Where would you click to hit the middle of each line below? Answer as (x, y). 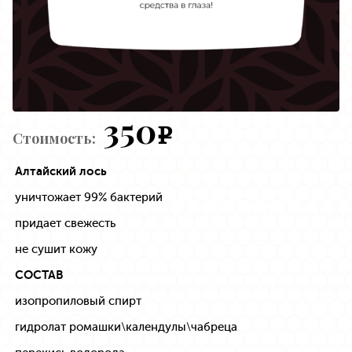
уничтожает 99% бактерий (89, 197)
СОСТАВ (39, 275)
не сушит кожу (56, 249)
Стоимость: (54, 138)
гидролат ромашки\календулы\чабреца (126, 326)
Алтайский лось (61, 171)
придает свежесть (65, 223)
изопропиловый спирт (78, 301)
